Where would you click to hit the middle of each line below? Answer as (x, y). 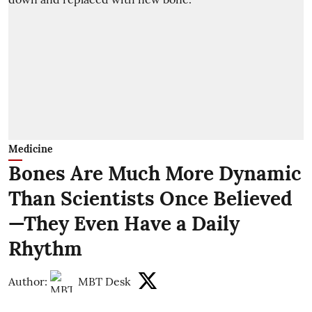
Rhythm (45, 249)
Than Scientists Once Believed (150, 199)
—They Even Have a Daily (124, 224)
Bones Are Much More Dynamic (155, 174)
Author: (28, 282)
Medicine (31, 149)
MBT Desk (104, 282)
